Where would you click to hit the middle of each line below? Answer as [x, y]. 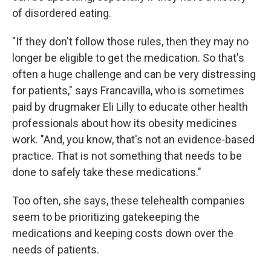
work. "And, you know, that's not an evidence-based [133, 140]
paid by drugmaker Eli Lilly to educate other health [130, 107]
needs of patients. [56, 250]
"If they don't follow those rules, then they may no [130, 42]
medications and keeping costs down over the [123, 233]
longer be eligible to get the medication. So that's [128, 58]
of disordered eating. [62, 13]
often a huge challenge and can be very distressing [134, 74]
